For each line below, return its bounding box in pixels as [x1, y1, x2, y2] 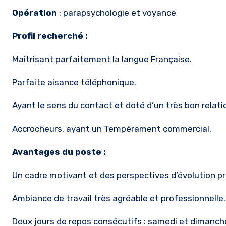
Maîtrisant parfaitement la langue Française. [12, 54, 192, 64]
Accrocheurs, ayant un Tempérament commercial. [12, 124, 211, 134]
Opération [12, 8, 57, 18]
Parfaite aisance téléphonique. [12, 77, 136, 87]
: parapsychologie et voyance [57, 8, 176, 18]
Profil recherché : [12, 31, 88, 41]
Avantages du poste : [12, 147, 106, 157]
